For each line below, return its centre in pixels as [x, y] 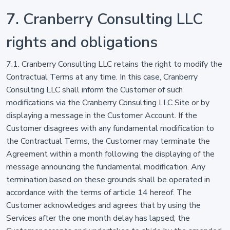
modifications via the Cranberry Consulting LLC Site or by [108, 103]
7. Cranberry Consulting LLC [104, 19]
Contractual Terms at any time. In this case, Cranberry [102, 77]
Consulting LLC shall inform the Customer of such [94, 90]
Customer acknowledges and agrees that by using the [103, 205]
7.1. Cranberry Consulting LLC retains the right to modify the [114, 64]
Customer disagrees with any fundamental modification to [110, 128]
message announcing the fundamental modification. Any [106, 167]
